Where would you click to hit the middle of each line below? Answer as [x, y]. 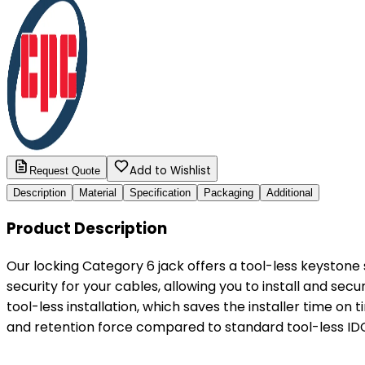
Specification [160, 192]
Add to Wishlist [170, 170]
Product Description [87, 229]
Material [98, 192]
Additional [290, 192]
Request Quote [65, 170]
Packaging [229, 192]
